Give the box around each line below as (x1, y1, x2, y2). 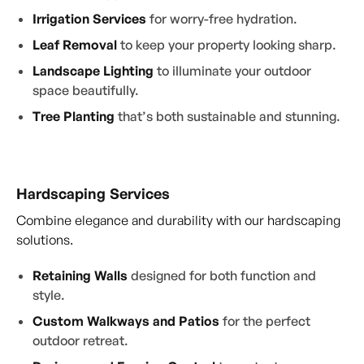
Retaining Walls (32, 267, 128, 284)
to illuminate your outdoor (157, 63, 311, 80)
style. (32, 287, 65, 304)
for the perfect (219, 313, 310, 330)
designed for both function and (128, 267, 316, 284)
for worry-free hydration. (146, 11, 297, 28)
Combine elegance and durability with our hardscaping (16, 212, 340, 229)
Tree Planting (32, 108, 118, 125)
